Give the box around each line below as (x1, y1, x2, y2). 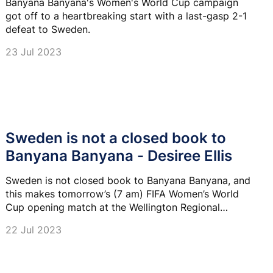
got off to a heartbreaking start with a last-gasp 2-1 (5, 10, 247, 23)
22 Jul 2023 (5, 224, 62, 236)
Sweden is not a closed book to (5, 129, 226, 147)
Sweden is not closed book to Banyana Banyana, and (5, 174, 250, 187)
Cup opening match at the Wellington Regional (5, 201, 220, 214)
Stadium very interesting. (5, 214, 121, 227)
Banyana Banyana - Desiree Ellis (5, 147, 232, 165)
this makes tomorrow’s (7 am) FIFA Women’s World (5, 188, 239, 200)
